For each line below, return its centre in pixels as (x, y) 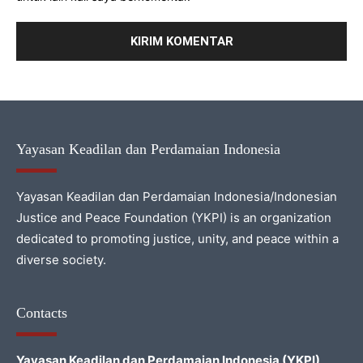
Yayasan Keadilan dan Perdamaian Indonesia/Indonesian (177, 197)
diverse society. (61, 260)
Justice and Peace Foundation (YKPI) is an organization (174, 218)
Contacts (42, 313)
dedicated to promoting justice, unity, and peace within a (177, 239)
